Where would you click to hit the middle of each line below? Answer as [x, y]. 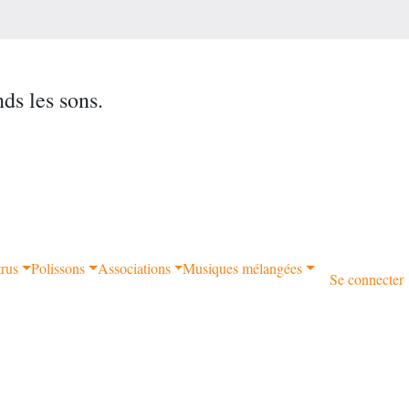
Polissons [58, 268]
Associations [134, 268]
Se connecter [367, 279]
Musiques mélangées [243, 268]
